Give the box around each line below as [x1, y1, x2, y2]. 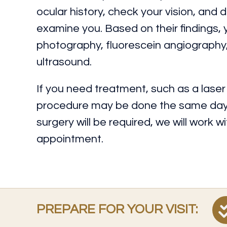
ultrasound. [36, 56, 92, 68]
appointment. [36, 133, 103, 145]
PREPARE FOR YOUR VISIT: [36, 203, 198, 216]
